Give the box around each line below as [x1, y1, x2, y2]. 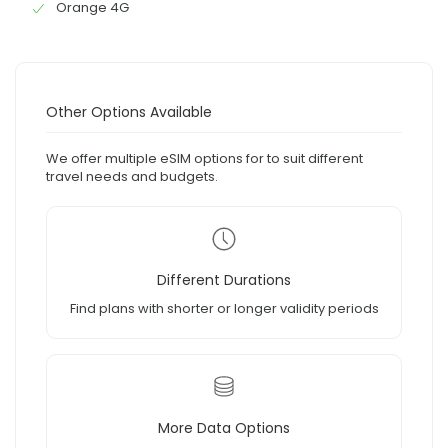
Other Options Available [46, 102, 212, 123]
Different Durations [157, 270, 291, 291]
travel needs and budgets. [46, 167, 218, 187]
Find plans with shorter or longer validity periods [69, 299, 379, 319]
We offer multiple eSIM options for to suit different [46, 149, 363, 169]
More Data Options [158, 418, 290, 439]
